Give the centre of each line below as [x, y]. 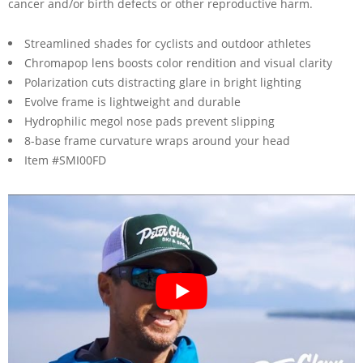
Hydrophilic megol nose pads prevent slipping [149, 121]
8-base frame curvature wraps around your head [157, 140]
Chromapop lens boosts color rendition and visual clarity [178, 62]
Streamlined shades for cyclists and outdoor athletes [168, 43]
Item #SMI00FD [65, 160]
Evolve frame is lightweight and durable [132, 101]
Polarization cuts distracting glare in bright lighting [163, 82]
